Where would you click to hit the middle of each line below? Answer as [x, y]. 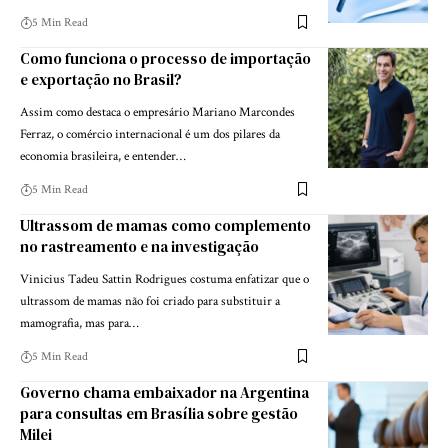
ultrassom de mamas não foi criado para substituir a [150, 301]
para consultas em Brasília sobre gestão [159, 413]
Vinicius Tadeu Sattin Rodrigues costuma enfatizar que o [164, 279]
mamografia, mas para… [79, 323]
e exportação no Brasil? [101, 79]
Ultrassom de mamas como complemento [165, 225]
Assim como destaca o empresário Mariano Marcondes [157, 112]
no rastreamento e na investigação [139, 246]
